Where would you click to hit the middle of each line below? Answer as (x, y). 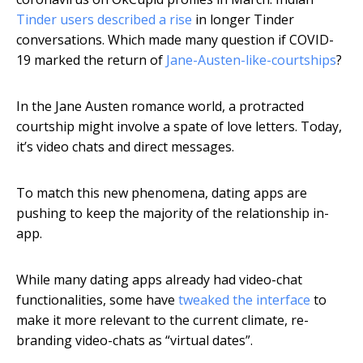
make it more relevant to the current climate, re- (162, 320)
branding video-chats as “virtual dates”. (135, 341)
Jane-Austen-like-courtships (251, 60)
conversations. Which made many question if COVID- (175, 40)
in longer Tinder (243, 20)
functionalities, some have (97, 300)
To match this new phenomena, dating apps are (162, 193)
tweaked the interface (244, 300)
